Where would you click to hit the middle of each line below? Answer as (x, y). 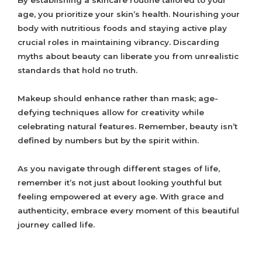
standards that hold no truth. (77, 70)
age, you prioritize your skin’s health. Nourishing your (129, 14)
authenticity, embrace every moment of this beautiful (128, 211)
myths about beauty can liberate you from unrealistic (128, 56)
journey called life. (56, 225)
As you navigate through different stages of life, (119, 169)
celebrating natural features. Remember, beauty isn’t (127, 127)
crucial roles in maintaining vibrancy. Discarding (118, 42)
